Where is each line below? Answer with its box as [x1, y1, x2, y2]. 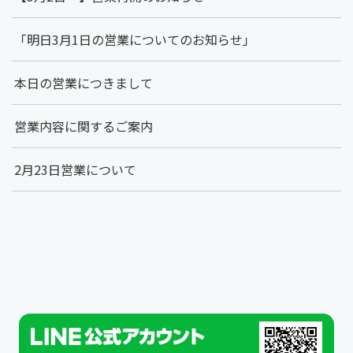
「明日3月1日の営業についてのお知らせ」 [14, 29, 256, 49]
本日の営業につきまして [14, 72, 154, 92]
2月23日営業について [14, 159, 137, 179]
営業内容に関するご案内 [14, 116, 154, 136]
